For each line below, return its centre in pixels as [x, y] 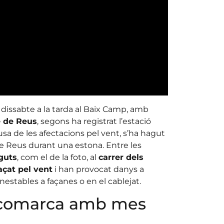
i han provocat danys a [98, 169]
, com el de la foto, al [57, 157]
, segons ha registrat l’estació [94, 121]
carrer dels [121, 157]
